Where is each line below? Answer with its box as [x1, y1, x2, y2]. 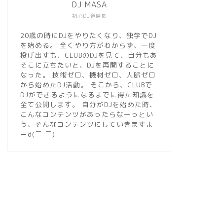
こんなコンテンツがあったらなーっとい [20, 110, 153, 119]
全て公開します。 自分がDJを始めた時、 [20, 100, 157, 109]
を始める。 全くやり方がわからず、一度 [20, 40, 156, 50]
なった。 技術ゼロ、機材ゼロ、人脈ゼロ [20, 70, 156, 79]
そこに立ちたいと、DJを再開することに [20, 60, 154, 70]
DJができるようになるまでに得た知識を [20, 90, 154, 99]
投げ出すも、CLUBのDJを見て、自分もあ [20, 50, 157, 60]
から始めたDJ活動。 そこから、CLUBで [20, 80, 152, 89]
